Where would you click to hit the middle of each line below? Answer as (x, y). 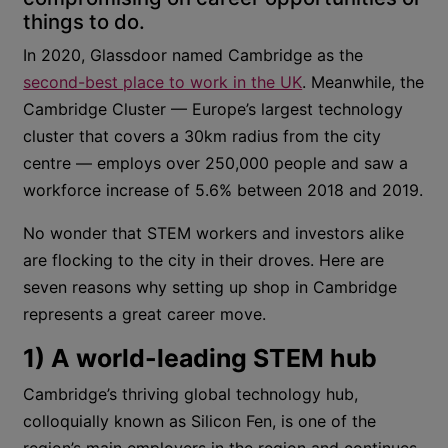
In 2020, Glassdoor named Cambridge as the (193, 55)
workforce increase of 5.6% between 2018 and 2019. (223, 190)
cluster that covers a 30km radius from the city (202, 136)
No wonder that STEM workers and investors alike (214, 233)
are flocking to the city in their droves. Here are (204, 260)
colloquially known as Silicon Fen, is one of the (200, 421)
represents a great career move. (145, 314)
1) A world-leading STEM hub (200, 358)
